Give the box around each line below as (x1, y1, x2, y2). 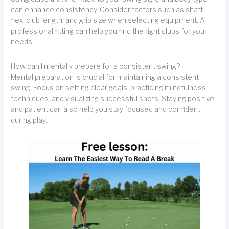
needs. (11, 37, 34, 46)
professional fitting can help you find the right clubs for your (11, 27, 208, 35)
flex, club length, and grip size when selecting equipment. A (11, 16, 205, 25)
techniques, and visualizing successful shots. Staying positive (11, 94, 215, 103)
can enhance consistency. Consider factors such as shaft (11, 5, 203, 14)
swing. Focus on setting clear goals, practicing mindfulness (11, 83, 207, 92)
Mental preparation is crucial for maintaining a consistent (11, 73, 199, 81)
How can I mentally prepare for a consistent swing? (11, 62, 180, 71)
